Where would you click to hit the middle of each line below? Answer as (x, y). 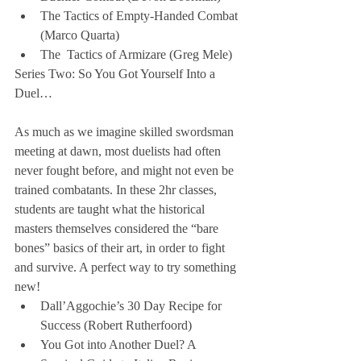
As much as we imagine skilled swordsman (126, 132)
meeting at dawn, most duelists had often (119, 151)
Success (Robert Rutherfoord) (119, 326)
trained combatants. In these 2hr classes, (117, 190)
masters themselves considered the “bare (118, 229)
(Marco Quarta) (83, 35)
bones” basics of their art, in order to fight (121, 248)
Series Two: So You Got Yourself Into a (116, 74)
